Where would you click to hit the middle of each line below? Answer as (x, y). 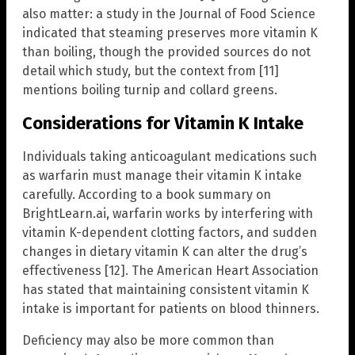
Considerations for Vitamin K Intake (163, 123)
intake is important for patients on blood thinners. (171, 309)
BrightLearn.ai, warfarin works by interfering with (168, 214)
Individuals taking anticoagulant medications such (170, 157)
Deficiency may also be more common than (148, 341)
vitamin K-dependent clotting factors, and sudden (170, 233)
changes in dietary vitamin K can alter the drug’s (165, 252)
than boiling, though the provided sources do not (166, 52)
